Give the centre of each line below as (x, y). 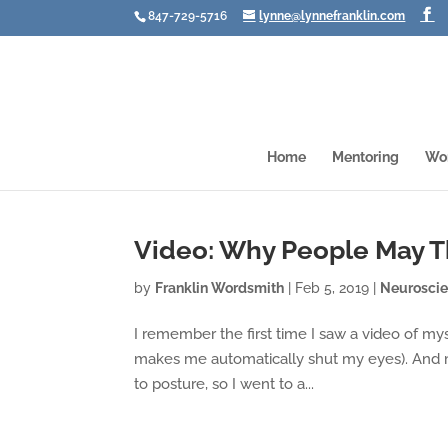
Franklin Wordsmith (220, 288)
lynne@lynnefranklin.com (332, 16)
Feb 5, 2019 (332, 288)
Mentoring (365, 157)
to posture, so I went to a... (224, 384)
